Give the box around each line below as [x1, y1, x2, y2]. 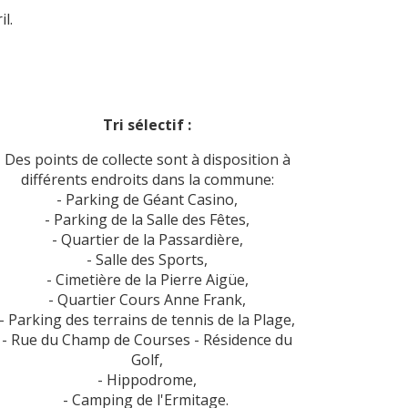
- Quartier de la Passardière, [51, 229, 243, 250]
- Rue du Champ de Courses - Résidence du [2, 330, 292, 351]
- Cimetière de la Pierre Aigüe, [46, 270, 249, 291]
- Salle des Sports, [87, 250, 208, 270]
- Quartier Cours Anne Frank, [48, 290, 246, 311]
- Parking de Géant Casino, [56, 189, 238, 210]
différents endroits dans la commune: [20, 169, 274, 190]
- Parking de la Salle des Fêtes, [45, 209, 250, 230]
